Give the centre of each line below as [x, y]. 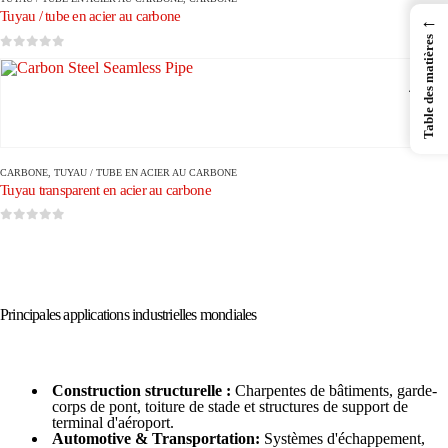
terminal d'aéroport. [113, 422]
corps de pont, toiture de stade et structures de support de [230, 406]
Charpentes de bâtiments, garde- [334, 390]
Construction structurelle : [141, 390]
